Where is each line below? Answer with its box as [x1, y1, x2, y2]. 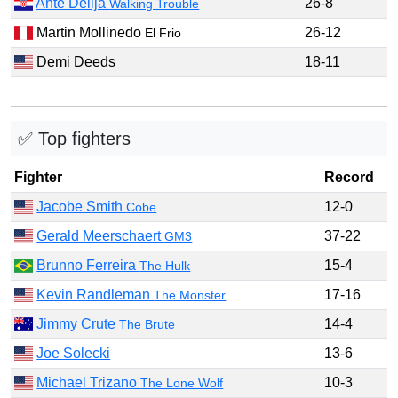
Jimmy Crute [36, 316, 120, 332]
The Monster [154, 288, 227, 303]
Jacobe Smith [36, 199, 127, 215]
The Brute [119, 317, 176, 332]
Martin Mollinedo [33, 25, 146, 41]
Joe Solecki [36, 346, 111, 362]
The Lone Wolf [140, 376, 224, 391]
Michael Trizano [36, 375, 141, 391]
